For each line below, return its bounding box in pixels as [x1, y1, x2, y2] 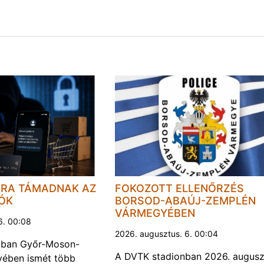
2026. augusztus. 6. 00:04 [114, 229, 218, 239]
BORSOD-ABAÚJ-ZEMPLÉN [114, 194, 256, 207]
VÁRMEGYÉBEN [114, 207, 195, 220]
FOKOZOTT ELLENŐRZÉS [114, 182, 244, 195]
